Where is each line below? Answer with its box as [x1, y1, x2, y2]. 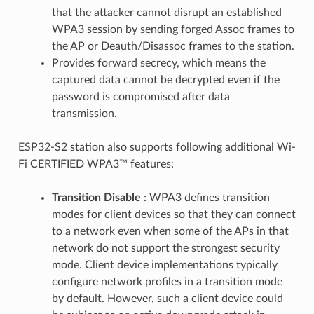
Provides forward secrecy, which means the [51, 57, 266, 69]
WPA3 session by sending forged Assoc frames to [51, 23, 294, 35]
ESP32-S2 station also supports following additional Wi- [18, 141, 296, 153]
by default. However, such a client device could [51, 292, 283, 304]
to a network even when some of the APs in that [51, 225, 289, 237]
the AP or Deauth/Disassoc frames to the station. [51, 40, 294, 52]
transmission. [51, 107, 117, 119]
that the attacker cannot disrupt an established [51, 6, 282, 18]
